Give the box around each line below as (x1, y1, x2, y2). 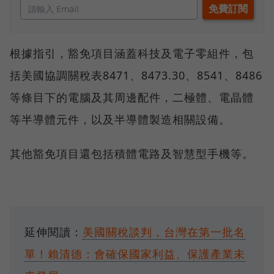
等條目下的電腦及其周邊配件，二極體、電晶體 (10, 89, 254, 105)
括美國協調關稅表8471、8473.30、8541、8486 (10, 67, 262, 83)
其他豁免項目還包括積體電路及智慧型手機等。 (10, 146, 254, 161)
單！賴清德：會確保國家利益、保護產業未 (24, 246, 245, 261)
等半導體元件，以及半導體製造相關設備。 (10, 111, 231, 127)
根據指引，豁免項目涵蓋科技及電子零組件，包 (10, 45, 254, 61)
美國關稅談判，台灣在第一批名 (83, 224, 245, 239)
